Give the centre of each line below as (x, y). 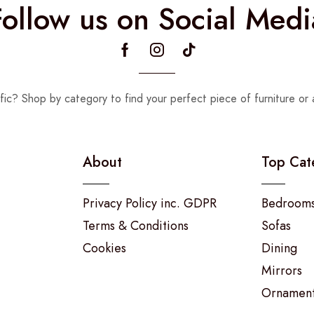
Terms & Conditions (136, 226)
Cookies (105, 248)
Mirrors (282, 271)
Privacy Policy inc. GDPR (150, 204)
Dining (280, 248)
